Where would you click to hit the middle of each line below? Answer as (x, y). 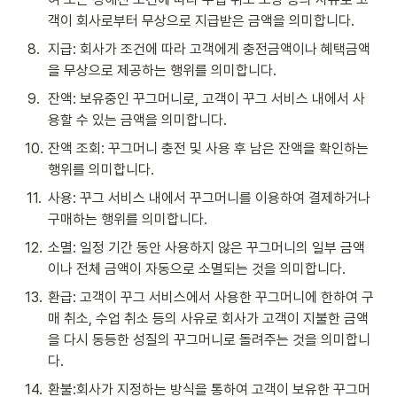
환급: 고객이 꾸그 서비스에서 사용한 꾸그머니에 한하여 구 (211, 298)
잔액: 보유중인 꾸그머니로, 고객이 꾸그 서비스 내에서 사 (206, 99)
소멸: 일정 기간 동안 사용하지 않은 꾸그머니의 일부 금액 (206, 248)
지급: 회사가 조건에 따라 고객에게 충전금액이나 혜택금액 (209, 50)
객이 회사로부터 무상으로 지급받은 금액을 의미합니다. (203, 21)
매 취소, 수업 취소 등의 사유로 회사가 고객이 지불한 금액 (208, 319)
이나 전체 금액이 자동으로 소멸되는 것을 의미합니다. (197, 269)
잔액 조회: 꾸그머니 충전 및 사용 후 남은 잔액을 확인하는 (208, 149)
